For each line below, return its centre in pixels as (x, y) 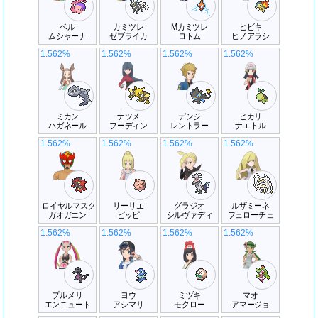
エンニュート (67, 305)
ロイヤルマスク (69, 206)
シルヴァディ (190, 215)
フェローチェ (251, 215)
